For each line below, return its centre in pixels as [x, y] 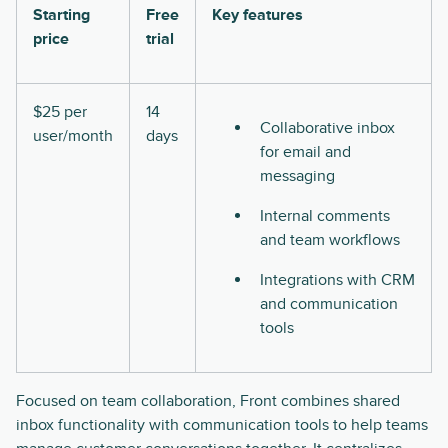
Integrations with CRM [337, 280]
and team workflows [330, 240]
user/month [73, 136]
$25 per [60, 112]
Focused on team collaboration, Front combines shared [208, 401]
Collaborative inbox [327, 128]
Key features [257, 15]
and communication [329, 304]
